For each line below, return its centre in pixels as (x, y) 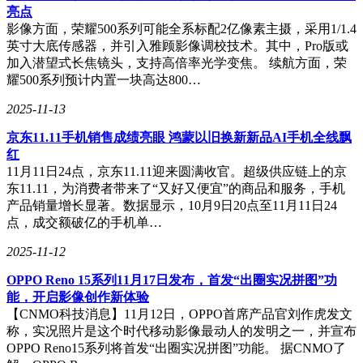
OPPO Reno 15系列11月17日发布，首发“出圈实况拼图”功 (172, 280)
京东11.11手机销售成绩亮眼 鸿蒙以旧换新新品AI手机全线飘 (179, 137)
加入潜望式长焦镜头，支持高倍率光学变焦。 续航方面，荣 (177, 62)
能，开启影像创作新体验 (78, 297)
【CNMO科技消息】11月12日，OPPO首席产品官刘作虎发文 (179, 314)
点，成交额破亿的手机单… (84, 222)
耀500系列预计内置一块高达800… (104, 79)
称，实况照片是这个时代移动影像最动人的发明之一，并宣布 (181, 331)
